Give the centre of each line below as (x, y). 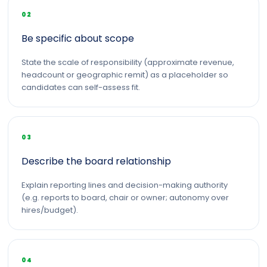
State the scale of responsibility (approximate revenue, (128, 62)
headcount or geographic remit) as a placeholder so (125, 75)
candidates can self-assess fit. (81, 87)
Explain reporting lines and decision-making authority (125, 185)
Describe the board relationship (96, 161)
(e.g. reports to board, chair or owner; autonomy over (125, 198)
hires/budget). (50, 210)
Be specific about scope (78, 38)
